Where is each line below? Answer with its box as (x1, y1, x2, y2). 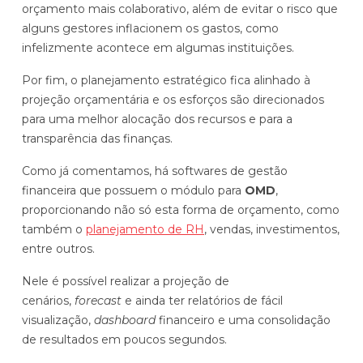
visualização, (22, 312, 91, 327)
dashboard (91, 312, 156, 327)
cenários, (22, 293, 75, 308)
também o (22, 221, 86, 237)
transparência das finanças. (22, 130, 173, 146)
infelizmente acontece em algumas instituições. (22, 40, 294, 55)
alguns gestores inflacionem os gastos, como (22, 20, 279, 36)
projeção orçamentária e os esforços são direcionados (22, 92, 324, 107)
